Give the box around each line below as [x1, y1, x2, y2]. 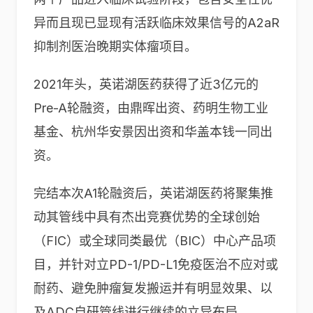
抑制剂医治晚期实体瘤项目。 [34, 39, 197, 54]
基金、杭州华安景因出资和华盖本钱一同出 [34, 124, 272, 139]
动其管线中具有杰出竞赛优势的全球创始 [34, 210, 260, 224]
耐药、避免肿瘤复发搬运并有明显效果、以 [34, 281, 272, 296]
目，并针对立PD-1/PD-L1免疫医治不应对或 [34, 257, 278, 272]
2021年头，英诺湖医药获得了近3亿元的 [34, 77, 259, 92]
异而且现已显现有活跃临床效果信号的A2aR [34, 15, 279, 30]
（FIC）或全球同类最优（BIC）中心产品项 [34, 233, 276, 248]
